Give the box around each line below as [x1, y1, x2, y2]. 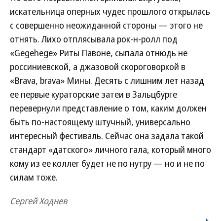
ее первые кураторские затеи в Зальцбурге [10, 88, 177, 100]
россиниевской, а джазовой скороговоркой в [10, 61, 185, 73]
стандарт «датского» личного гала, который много [10, 144, 211, 155]
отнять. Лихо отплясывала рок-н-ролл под [10, 33, 178, 45]
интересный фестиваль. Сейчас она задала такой [10, 130, 204, 142]
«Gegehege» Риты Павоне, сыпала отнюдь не [10, 47, 187, 59]
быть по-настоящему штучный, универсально [10, 116, 190, 128]
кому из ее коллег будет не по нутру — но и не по [10, 157, 205, 169]
